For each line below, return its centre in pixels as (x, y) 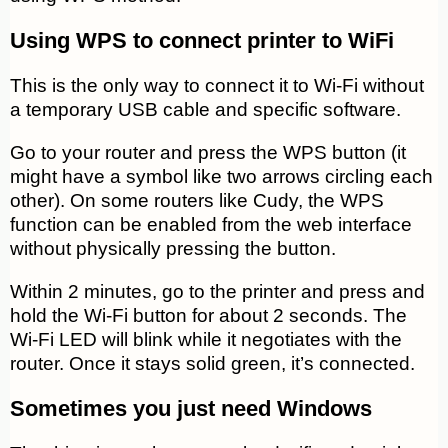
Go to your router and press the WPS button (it (208, 153)
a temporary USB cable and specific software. (205, 110)
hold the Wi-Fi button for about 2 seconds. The (208, 316)
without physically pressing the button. (175, 249)
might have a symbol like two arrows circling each (221, 177)
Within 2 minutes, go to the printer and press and (217, 292)
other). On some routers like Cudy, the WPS (197, 201)
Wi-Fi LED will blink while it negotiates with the (206, 340)
